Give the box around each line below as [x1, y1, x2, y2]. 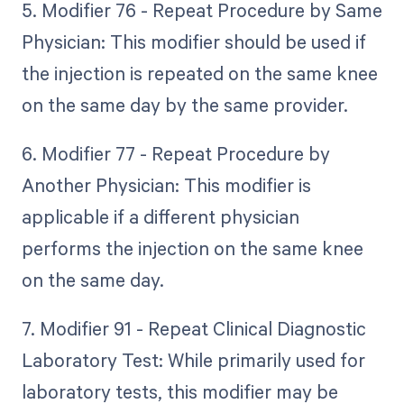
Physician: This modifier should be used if [21, 29, 366, 55]
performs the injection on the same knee [21, 235, 363, 262]
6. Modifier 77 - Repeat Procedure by [21, 141, 330, 167]
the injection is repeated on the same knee [21, 60, 378, 87]
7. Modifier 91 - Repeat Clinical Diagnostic [21, 316, 366, 342]
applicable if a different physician [21, 204, 299, 230]
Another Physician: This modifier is [21, 172, 311, 198]
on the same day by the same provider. [21, 92, 348, 118]
